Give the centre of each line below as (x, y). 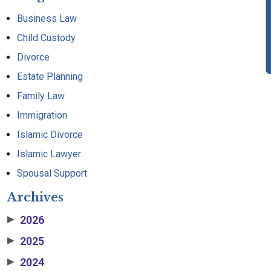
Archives (35, 197)
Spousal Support (52, 173)
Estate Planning (50, 77)
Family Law (41, 96)
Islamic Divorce (50, 135)
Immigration (42, 115)
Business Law (47, 18)
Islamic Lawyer (49, 154)
